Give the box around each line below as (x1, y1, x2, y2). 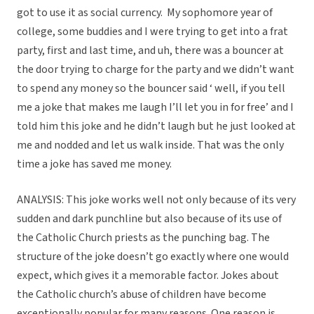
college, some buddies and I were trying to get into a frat (17, 24, 288, 40)
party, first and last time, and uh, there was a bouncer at (17, 43, 284, 59)
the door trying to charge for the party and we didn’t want (17, 62, 294, 78)
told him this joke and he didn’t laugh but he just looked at (17, 118, 296, 135)
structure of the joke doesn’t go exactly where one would (17, 249, 289, 265)
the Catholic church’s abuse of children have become (17, 287, 266, 303)
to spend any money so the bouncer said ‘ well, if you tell (17, 81, 285, 97)
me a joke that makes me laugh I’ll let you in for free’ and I (17, 100, 294, 116)
